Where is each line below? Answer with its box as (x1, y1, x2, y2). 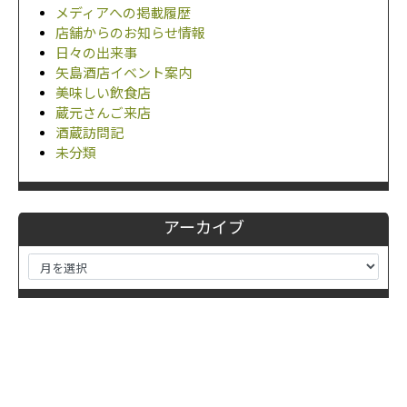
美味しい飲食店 (55, 84, 151, 102)
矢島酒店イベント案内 (55, 65, 192, 82)
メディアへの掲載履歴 (55, 5, 191, 22)
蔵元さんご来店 (55, 104, 151, 122)
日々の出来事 (55, 45, 137, 62)
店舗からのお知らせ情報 (55, 25, 205, 42)
